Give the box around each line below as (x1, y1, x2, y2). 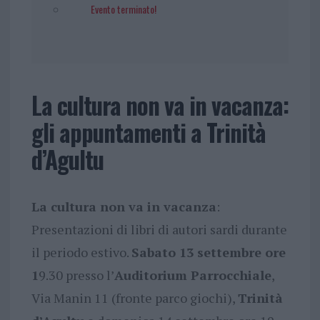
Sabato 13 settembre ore (131, 243, 286, 261)
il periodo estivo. (31, 243, 131, 261)
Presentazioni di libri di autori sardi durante (31, 220, 287, 238)
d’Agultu (31, 141, 104, 177)
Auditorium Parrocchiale (114, 266, 271, 284)
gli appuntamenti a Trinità (31, 114, 266, 150)
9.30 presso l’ (38, 266, 114, 284)
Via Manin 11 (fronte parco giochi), (31, 289, 238, 306)
